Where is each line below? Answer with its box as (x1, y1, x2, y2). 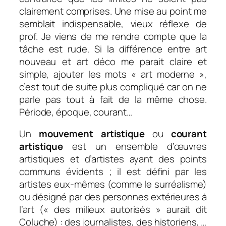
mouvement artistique (38, 127, 145, 141)
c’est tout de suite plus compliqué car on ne (19, 80, 207, 93)
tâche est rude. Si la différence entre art (19, 42, 207, 55)
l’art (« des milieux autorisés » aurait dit (19, 203, 207, 216)
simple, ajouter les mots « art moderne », (19, 67, 207, 81)
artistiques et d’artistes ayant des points (19, 152, 207, 166)
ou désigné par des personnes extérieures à (19, 190, 207, 204)
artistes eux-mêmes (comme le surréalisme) (19, 178, 207, 191)
